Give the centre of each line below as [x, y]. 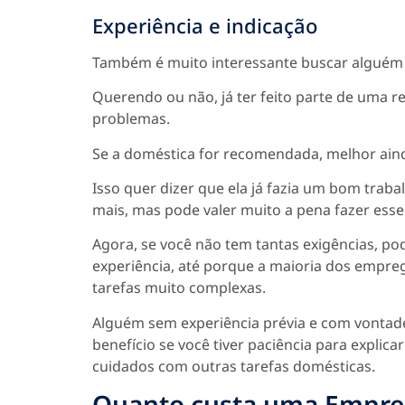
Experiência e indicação [205, 25]
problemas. [131, 119]
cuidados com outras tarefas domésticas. [234, 366]
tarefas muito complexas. [179, 288]
